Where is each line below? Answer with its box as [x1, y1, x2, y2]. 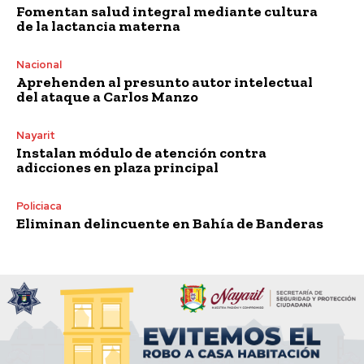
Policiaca [16, 198, 62, 213]
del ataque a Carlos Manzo [16, 87, 198, 106]
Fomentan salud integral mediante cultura [16, 2, 318, 20]
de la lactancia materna [16, 16, 180, 35]
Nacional [16, 57, 62, 71]
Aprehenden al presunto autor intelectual [16, 72, 313, 91]
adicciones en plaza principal [16, 158, 219, 176]
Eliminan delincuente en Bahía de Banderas [16, 214, 323, 232]
